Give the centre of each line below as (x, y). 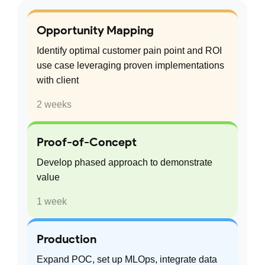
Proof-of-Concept (87, 142)
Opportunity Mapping (95, 30)
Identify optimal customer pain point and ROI (129, 51)
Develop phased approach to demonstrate (125, 163)
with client (58, 80)
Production (67, 239)
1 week (52, 202)
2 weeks (54, 105)
